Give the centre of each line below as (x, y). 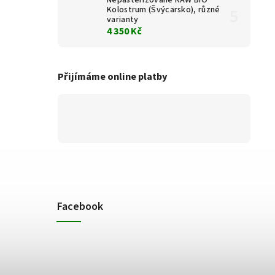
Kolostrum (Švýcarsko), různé (164, 10)
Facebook (80, 207)
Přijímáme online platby (113, 77)
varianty (123, 19)
